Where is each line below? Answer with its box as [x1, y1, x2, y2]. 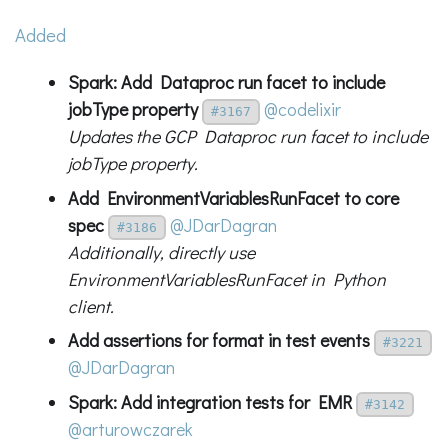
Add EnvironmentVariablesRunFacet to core [67, 185, 399, 210]
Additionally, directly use [67, 239, 255, 264]
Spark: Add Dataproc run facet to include [67, 70, 385, 95]
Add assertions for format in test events [67, 328, 370, 353]
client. [67, 293, 114, 318]
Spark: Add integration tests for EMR [67, 389, 352, 414]
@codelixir [263, 97, 341, 122]
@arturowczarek [67, 416, 193, 441]
